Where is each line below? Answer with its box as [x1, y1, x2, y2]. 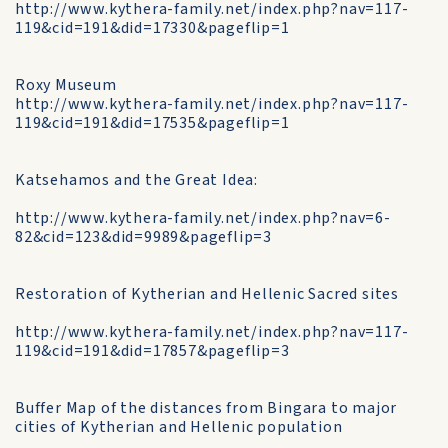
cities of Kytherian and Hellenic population [15, 416, 343, 438]
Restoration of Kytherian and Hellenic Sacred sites [15, 283, 399, 305]
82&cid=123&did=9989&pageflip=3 [15, 226, 273, 248]
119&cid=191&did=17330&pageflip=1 [15, 17, 290, 39]
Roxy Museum [15, 74, 117, 96]
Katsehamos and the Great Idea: [15, 169, 258, 191]
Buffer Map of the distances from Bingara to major [15, 397, 398, 419]
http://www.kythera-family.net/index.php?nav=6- [15, 207, 391, 229]
